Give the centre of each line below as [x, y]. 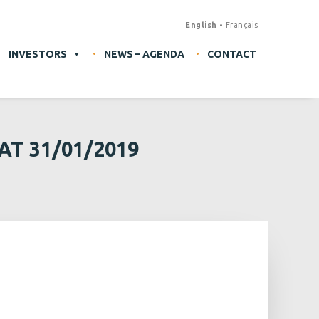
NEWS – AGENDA [144, 54]
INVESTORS [38, 54]
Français [242, 25]
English [202, 25]
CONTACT [232, 54]
